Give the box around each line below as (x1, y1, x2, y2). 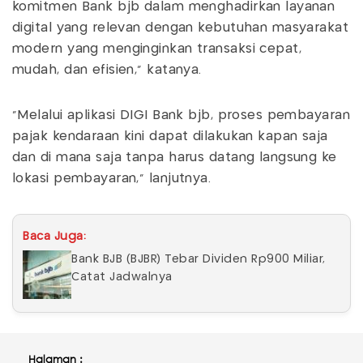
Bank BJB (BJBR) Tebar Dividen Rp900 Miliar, (71, 254, 326, 265)
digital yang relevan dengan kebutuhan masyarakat (12, 22, 349, 34)
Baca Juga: (23, 231, 86, 242)
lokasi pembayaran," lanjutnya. (12, 173, 211, 185)
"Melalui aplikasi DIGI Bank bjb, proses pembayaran (12, 109, 351, 122)
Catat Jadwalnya (71, 271, 173, 283)
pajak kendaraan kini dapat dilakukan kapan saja (12, 130, 328, 143)
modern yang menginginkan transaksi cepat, (12, 43, 302, 55)
